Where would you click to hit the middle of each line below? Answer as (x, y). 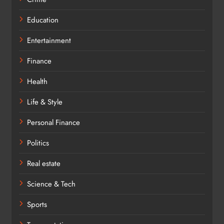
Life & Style (45, 102)
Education (43, 20)
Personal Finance (53, 122)
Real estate (44, 163)
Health (37, 81)
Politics (38, 143)
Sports (37, 204)
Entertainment (49, 40)
